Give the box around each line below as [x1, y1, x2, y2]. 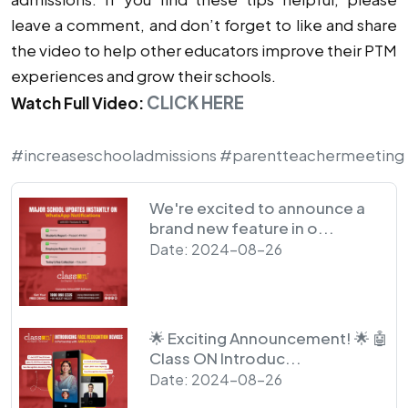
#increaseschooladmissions [11, 144, 217, 165]
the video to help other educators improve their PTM [11, 39, 397, 60]
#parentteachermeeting [219, 144, 404, 165]
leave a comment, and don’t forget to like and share [11, 14, 397, 35]
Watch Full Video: [11, 92, 147, 113]
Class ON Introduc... [149, 348, 302, 369]
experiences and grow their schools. [11, 65, 276, 86]
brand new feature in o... [149, 217, 335, 238]
